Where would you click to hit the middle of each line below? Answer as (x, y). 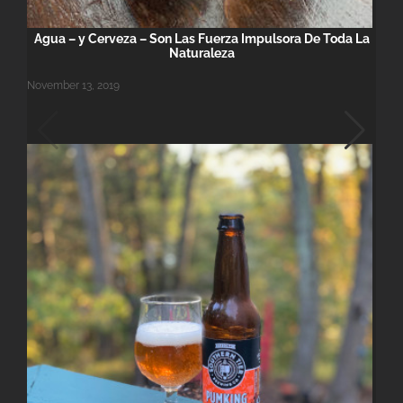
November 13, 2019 (73, 86)
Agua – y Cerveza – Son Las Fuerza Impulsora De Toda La (201, 39)
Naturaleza (201, 54)
